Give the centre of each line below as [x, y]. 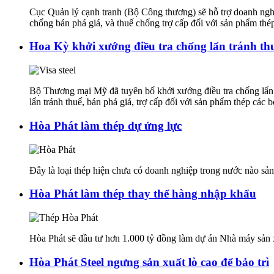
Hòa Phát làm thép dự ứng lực [106, 125]
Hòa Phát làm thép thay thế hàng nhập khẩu [143, 194]
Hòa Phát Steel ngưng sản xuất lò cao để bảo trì [149, 262]
